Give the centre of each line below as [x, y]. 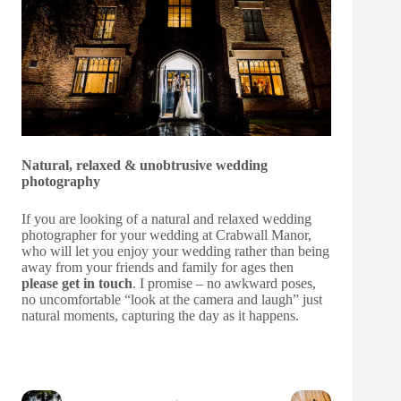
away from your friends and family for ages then [158, 267]
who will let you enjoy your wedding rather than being [175, 251]
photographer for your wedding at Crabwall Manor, [166, 235]
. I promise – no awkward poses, [224, 283]
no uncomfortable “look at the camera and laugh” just [172, 299]
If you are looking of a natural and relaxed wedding [166, 218]
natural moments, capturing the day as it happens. [160, 315]
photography [63, 181]
